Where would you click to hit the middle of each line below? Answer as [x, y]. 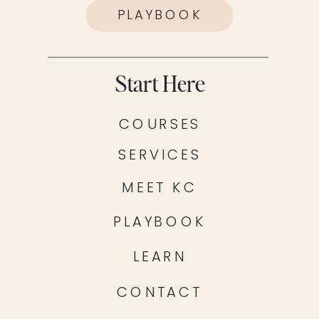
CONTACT [159, 292]
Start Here [160, 85]
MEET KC [159, 188]
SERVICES [160, 154]
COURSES [160, 124]
